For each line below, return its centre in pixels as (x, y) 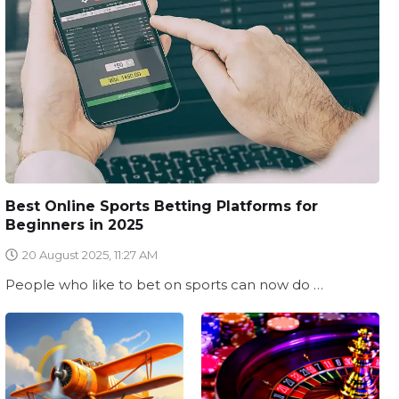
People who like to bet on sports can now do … (164, 285)
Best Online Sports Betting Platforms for (161, 207)
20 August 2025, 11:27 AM (90, 255)
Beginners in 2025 (74, 225)
